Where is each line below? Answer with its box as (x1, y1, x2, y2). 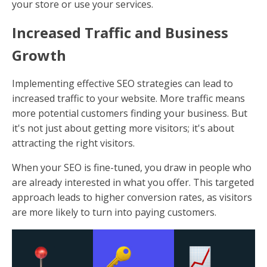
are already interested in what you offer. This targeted (12, 175, 254, 189)
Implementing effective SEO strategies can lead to (12, 76, 233, 90)
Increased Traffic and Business (12, 22, 228, 42)
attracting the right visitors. (12, 136, 135, 150)
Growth (12, 45, 66, 65)
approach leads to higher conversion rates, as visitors (12, 190, 252, 204)
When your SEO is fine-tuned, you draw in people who (12, 160, 252, 174)
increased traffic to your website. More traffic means (12, 91, 245, 105)
